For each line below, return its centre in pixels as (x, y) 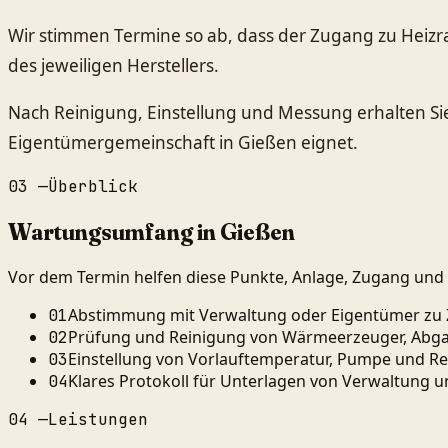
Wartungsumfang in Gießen (151, 232)
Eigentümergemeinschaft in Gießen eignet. (183, 143)
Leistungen (98, 420)
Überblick (93, 187)
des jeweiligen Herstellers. (113, 65)
